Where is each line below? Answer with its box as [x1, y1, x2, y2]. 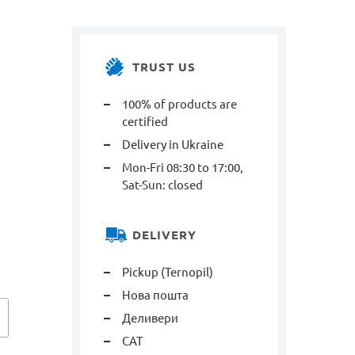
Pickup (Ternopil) [122, 265, 213, 279]
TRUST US [132, 60, 196, 74]
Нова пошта [122, 288, 189, 302]
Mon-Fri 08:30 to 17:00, [122, 161, 243, 174]
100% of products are [122, 97, 237, 111]
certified [122, 115, 168, 128]
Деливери [122, 311, 178, 325]
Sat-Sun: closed [122, 178, 203, 192]
